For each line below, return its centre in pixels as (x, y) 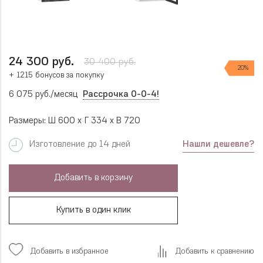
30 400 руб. (110, 62)
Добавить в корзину (93, 178)
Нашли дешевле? (218, 144)
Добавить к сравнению (215, 251)
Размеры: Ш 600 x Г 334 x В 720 (75, 121)
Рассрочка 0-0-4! (121, 95)
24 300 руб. (41, 62)
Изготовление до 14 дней (80, 145)
